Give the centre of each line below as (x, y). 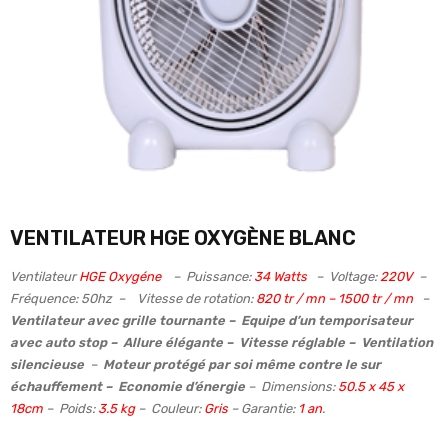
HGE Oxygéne (121, 277)
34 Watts (282, 277)
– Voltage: (343, 277)
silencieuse (48, 365)
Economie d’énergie (181, 387)
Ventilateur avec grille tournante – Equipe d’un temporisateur (211, 321)
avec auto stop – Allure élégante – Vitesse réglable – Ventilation (221, 343)
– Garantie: (263, 409)
